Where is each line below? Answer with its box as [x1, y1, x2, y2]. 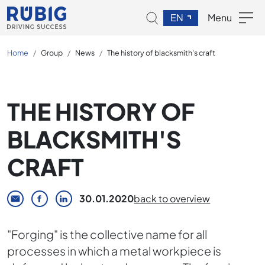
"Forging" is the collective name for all [7, 227, 207, 241]
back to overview [134, 192, 211, 205]
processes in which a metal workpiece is [7, 244, 221, 258]
